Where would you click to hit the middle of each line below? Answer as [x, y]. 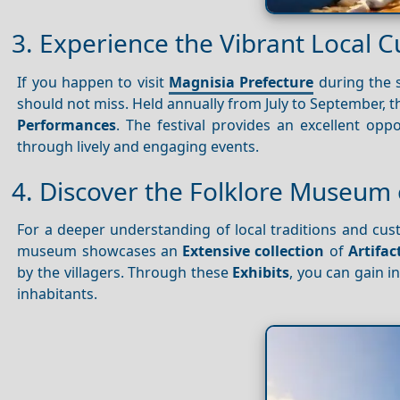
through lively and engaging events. [138, 146]
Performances [67, 125]
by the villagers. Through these [125, 273]
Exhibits [261, 273]
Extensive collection [254, 251]
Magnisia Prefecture [242, 82]
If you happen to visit [93, 82]
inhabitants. [58, 294]
